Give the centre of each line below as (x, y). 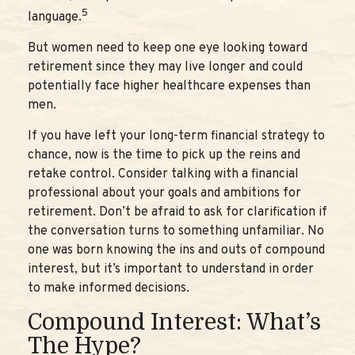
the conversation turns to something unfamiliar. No (176, 232)
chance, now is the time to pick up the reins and (164, 156)
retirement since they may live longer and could (165, 68)
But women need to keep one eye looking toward (168, 49)
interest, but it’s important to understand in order (171, 270)
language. (55, 18)
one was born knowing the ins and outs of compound (176, 251)
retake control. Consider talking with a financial (163, 175)
